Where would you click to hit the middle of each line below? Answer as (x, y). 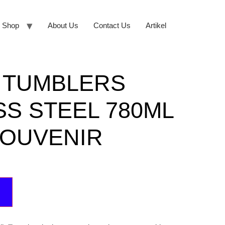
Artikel (156, 25)
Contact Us (112, 25)
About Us (63, 25)
